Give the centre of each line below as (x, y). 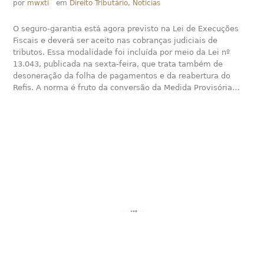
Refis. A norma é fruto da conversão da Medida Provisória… (127, 88)
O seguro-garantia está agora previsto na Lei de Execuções (126, 29)
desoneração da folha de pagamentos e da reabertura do (122, 76)
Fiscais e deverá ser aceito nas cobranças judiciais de (115, 41)
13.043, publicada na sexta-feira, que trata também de (118, 64)
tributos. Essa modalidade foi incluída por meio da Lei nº (122, 52)
